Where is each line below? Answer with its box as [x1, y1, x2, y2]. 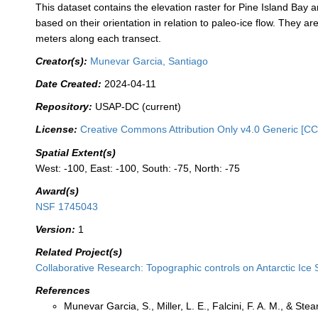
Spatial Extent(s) [35, 146, 116, 158]
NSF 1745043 [35, 200, 99, 212]
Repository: [35, 101, 93, 113]
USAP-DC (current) [95, 101, 182, 113]
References [35, 284, 91, 296]
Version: [35, 223, 76, 235]
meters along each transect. [35, 33, 162, 45]
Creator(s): [35, 55, 88, 67]
